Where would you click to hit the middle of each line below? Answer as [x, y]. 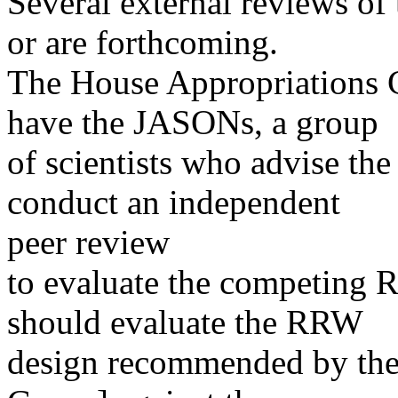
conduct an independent [174, 202]
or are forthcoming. [143, 42]
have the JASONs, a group [193, 122]
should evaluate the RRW [185, 322]
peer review [88, 242]
